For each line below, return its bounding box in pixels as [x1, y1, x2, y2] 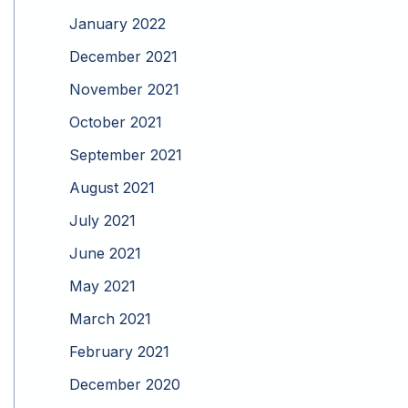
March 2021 [69, 310, 151, 329]
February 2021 [69, 342, 169, 362]
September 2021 [69, 146, 182, 165]
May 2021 [69, 277, 136, 296]
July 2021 [69, 211, 136, 230]
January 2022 [69, 15, 166, 34]
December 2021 [69, 47, 178, 66]
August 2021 [69, 178, 155, 198]
